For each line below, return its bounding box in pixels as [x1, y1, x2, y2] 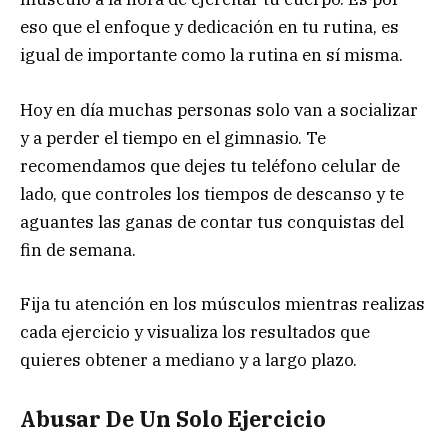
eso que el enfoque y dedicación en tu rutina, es [20, 16, 399, 39]
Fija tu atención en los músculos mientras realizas [20, 292, 425, 315]
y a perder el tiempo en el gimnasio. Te [20, 126, 326, 149]
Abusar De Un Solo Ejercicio [20, 405, 326, 434]
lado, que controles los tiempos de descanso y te [20, 182, 404, 205]
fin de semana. [20, 238, 136, 261]
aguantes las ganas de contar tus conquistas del [20, 210, 404, 233]
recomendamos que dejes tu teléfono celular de [20, 154, 400, 177]
